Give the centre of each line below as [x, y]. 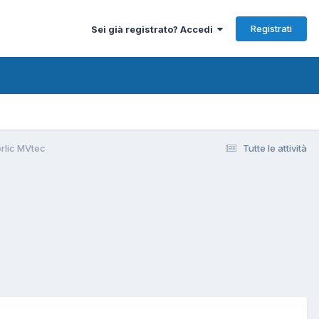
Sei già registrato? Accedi [154, 29]
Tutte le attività [275, 148]
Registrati [271, 28]
